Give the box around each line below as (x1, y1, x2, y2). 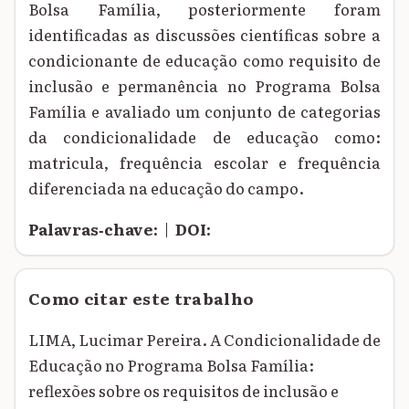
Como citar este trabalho (28, 286, 255, 310)
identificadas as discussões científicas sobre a (28, 23, 381, 47)
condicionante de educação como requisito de (28, 48, 381, 72)
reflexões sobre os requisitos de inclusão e (28, 379, 339, 403)
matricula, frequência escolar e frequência (28, 151, 381, 174)
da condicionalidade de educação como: (28, 125, 381, 149)
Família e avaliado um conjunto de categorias (28, 100, 381, 123)
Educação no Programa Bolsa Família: (28, 353, 314, 377)
